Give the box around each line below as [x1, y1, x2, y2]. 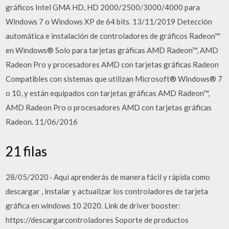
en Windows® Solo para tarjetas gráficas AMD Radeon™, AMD [6, 45, 219, 55]
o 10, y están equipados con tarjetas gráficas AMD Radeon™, [6, 88, 210, 98]
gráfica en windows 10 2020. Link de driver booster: [6, 200, 181, 210]
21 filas [6, 143, 48, 159]
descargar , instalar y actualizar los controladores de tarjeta [6, 186, 209, 196]
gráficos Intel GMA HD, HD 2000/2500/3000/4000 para [6, 3, 200, 12]
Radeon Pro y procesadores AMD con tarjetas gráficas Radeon [6, 60, 219, 69]
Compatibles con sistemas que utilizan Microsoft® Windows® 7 [6, 74, 223, 83]
